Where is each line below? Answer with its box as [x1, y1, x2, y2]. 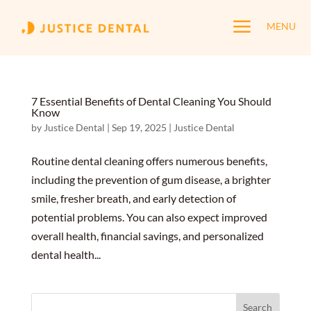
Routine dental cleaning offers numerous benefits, [31, 154, 267, 167]
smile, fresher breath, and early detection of [31, 192, 236, 205]
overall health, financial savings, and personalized [31, 229, 264, 242]
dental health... [31, 248, 101, 261]
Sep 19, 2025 [111, 121, 167, 133]
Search [30, 295, 62, 308]
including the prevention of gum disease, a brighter [31, 173, 271, 186]
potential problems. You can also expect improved [31, 210, 267, 224]
